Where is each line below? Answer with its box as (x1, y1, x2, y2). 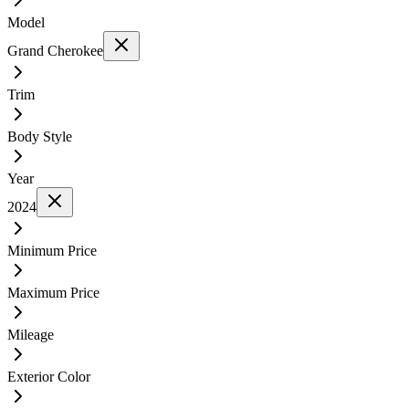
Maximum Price (7, 284, 100, 300)
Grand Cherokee (7, 42, 103, 58)
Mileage (7, 326, 54, 342)
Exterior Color (7, 368, 90, 384)
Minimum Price (7, 242, 97, 258)
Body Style (7, 128, 72, 144)
